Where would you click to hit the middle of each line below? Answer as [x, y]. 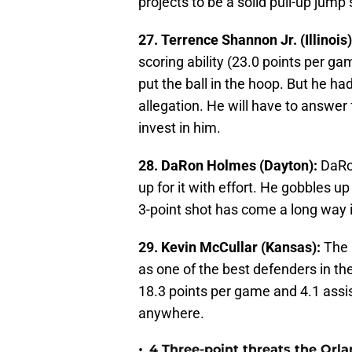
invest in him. [180, 128]
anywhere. [171, 313]
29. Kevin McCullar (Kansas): [229, 247]
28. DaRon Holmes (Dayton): [228, 166]
